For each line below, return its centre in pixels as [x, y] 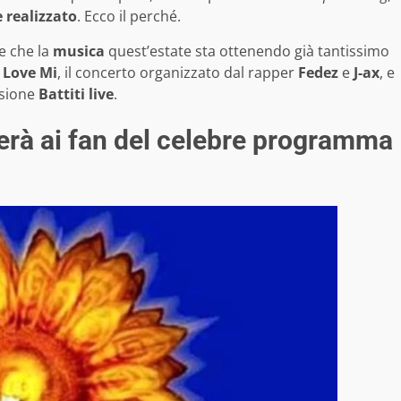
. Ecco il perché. [129, 17]
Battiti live [76, 94]
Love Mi [30, 73]
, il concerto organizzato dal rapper [178, 73]
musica [79, 51]
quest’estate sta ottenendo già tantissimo [247, 51]
